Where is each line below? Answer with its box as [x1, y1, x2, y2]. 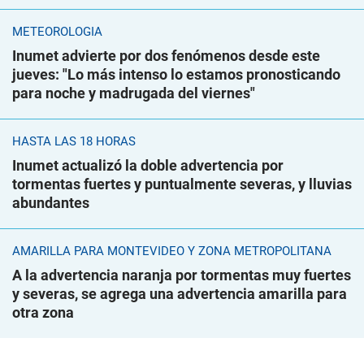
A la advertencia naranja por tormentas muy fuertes [12, 266, 351, 284]
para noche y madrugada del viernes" [12, 84, 255, 102]
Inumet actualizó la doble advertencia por [12, 157, 284, 175]
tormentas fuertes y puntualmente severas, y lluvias [12, 175, 352, 193]
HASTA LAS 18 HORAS [12, 134, 136, 149]
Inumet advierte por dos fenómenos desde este [12, 47, 320, 65]
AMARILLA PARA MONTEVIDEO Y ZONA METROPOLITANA [12, 244, 331, 259]
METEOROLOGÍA [12, 24, 102, 40]
